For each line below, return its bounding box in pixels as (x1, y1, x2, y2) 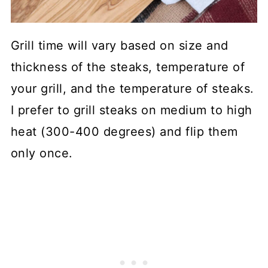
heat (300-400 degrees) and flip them (10, 124, 238, 139)
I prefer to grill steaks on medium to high (10, 102, 252, 117)
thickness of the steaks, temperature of (10, 59, 245, 74)
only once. (10, 145, 73, 160)
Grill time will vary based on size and (10, 38, 229, 53)
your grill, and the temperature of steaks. (10, 81, 254, 96)
